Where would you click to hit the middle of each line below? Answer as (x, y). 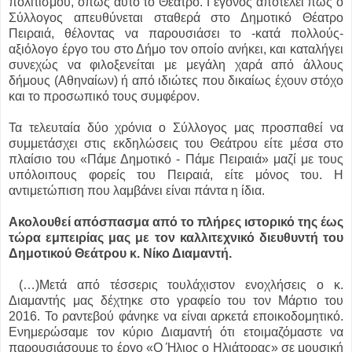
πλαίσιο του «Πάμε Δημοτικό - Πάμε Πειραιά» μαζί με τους (176, 159)
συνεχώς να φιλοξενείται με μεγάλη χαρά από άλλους (176, 65)
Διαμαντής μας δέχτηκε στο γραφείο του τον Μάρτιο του (176, 301)
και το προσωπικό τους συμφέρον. (106, 97)
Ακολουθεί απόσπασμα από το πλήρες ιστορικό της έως (176, 222)
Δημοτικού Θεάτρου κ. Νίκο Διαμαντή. (122, 254)
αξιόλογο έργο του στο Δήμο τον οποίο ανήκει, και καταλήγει (176, 49)
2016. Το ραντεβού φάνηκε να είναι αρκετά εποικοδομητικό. (176, 317)
